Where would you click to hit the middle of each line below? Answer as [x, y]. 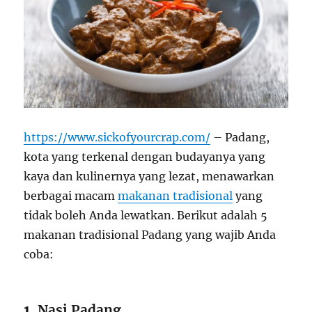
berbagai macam [71, 195]
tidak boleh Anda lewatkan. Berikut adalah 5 [146, 215]
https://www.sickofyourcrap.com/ [117, 137]
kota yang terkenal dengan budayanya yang [145, 156]
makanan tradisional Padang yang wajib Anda [150, 234]
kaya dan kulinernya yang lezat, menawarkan [149, 176]
